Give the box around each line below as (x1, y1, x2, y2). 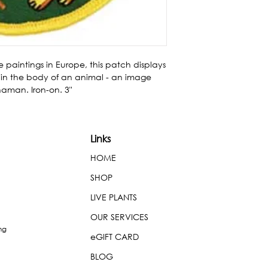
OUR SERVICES (90, 211, 148, 223)
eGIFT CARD (90, 231, 139, 243)
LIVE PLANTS (90, 191, 137, 203)
